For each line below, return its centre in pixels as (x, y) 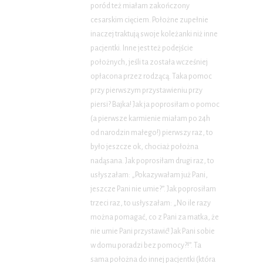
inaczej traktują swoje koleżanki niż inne (154, 34)
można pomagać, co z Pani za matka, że (155, 218)
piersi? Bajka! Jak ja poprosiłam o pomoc (155, 105)
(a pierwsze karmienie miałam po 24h (150, 119)
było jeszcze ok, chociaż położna (144, 147)
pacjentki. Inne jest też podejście (142, 48)
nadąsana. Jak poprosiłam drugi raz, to (152, 161)
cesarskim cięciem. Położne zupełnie (149, 20)
